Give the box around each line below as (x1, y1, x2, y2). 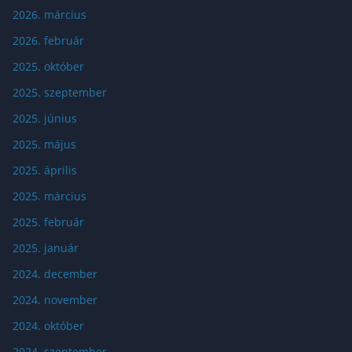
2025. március (13, 188, 86, 203)
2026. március (13, 6, 86, 22)
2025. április (13, 162, 77, 178)
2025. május (13, 136, 76, 152)
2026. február (13, 32, 84, 48)
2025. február (13, 214, 84, 229)
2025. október (13, 58, 84, 74)
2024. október (13, 317, 84, 333)
